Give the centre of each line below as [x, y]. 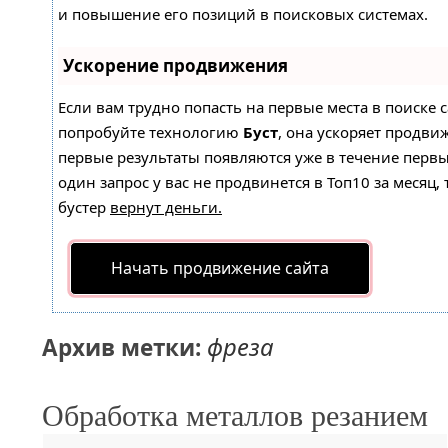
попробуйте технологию [150, 132]
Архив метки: [124, 348]
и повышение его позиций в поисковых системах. [243, 14]
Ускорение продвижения [175, 66]
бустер [84, 207]
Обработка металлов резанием [235, 415]
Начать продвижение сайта [220, 268]
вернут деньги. [166, 207]
